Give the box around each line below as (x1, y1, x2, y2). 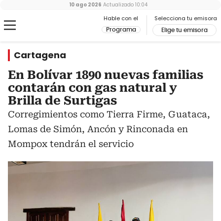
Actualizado (101, 1, 134, 8)
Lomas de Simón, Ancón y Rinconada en (8, 124, 188, 134)
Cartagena (14, 49, 66, 61)
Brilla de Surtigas (8, 94, 117, 108)
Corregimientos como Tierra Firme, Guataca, (8, 109, 210, 119)
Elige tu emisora (161, 27, 208, 33)
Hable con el (104, 14, 138, 22)
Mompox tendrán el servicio (8, 139, 134, 149)
